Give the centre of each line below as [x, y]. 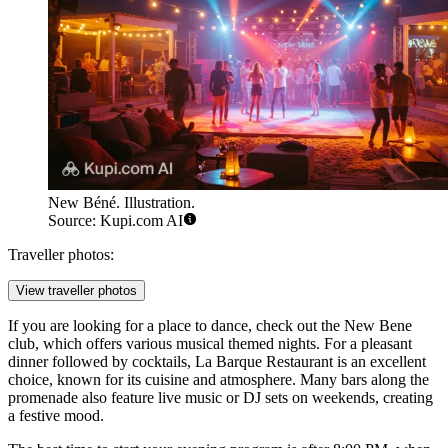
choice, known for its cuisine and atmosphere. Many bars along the [218, 380]
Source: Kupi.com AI [115, 221]
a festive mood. [56, 416]
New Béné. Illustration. [121, 203]
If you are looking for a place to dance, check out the [176, 326]
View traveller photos [76, 291]
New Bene [378, 326]
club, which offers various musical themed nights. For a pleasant [210, 344]
